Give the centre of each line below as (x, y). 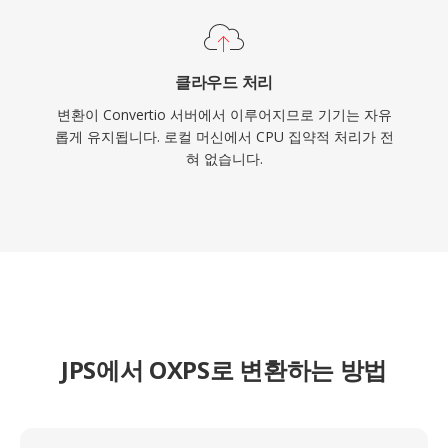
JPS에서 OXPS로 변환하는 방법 (224, 369)
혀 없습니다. (224, 158)
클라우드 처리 (224, 82)
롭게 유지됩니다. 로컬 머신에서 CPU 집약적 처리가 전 (224, 136)
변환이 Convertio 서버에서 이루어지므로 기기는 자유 (224, 114)
